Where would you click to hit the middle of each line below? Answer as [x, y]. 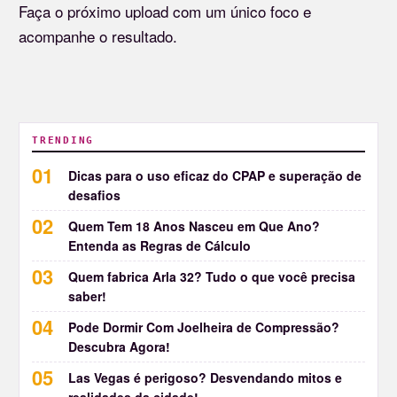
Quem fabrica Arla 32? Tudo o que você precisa [212, 276]
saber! [87, 296]
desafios [94, 195]
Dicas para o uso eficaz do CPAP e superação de [215, 175]
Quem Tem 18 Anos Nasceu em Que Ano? [194, 226]
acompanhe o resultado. [98, 35]
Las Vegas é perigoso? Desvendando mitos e [205, 377]
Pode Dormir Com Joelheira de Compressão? [204, 327]
